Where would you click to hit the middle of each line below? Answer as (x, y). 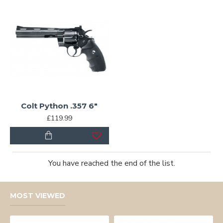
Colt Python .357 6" (59, 106)
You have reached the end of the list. (111, 163)
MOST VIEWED (38, 196)
